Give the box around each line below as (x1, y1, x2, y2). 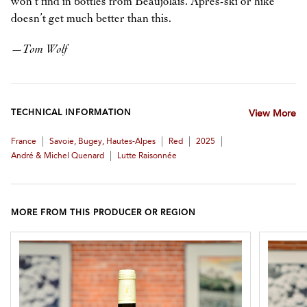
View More (248, 110, 296, 119)
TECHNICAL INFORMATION (11, 109, 132, 117)
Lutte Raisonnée (117, 152, 177, 160)
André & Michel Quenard (11, 152, 104, 160)
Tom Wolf (23, 44, 68, 56)
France (11, 138, 36, 146)
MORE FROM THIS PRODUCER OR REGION (11, 209, 196, 217)
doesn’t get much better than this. (11, 13, 171, 25)
